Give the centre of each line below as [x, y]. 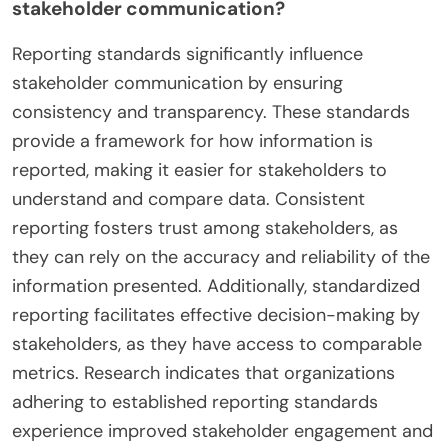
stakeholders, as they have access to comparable [217, 344]
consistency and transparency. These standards [211, 112]
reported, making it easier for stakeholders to [199, 170]
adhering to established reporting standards [195, 402]
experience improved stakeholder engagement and [222, 431]
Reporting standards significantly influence [187, 54]
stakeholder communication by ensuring [177, 83]
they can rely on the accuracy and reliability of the [221, 257]
